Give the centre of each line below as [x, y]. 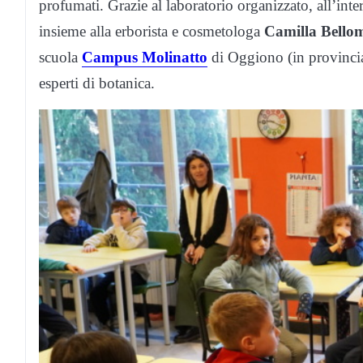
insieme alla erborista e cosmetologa [152, 32]
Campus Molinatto [145, 58]
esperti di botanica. [97, 83]
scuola [60, 58]
